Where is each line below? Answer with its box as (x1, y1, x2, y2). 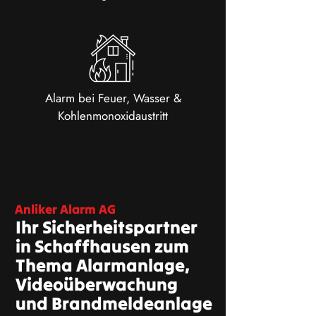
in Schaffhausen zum (16, 235, 189, 257)
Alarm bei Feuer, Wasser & (44, 90, 181, 107)
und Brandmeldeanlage (16, 292, 212, 315)
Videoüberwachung (16, 273, 178, 296)
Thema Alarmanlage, (16, 254, 190, 276)
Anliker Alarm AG (15, 201, 116, 217)
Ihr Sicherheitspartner (16, 216, 197, 238)
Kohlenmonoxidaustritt (58, 107, 168, 124)
